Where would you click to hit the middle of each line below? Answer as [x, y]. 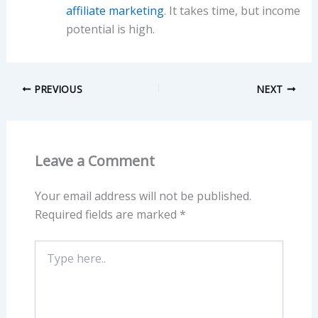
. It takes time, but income [232, 10]
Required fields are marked [107, 214]
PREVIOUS [57, 89]
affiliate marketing [115, 10]
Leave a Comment [94, 160]
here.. [46, 261]
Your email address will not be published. [143, 196]
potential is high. [110, 29]
